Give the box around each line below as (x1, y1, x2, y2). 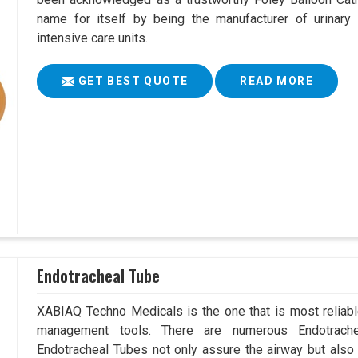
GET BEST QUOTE (74, 74, 189, 88)
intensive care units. (37, 30, 149, 46)
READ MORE (240, 74, 313, 88)
